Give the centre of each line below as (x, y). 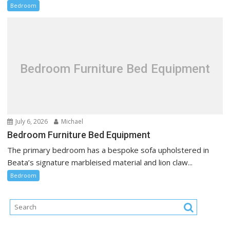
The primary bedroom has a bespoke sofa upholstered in (108, 150)
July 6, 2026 (31, 122)
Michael (72, 122)
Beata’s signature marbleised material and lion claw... (100, 162)
